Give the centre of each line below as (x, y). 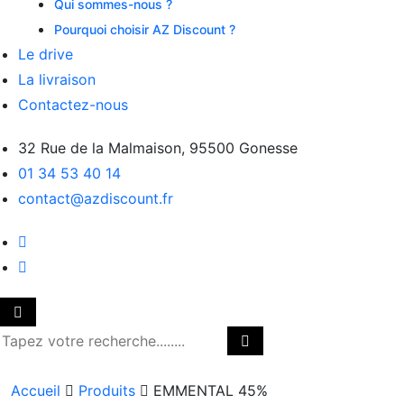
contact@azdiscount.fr (96, 198)
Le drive (46, 54)
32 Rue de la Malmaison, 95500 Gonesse (158, 148)
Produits (107, 390)
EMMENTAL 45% (211, 390)
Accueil (36, 390)
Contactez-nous (73, 105)
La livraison (57, 79)
